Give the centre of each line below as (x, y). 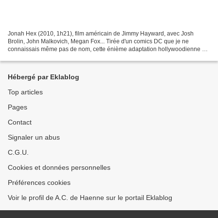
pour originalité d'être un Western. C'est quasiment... (76, 57)
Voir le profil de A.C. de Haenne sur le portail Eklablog (90, 198)
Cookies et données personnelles (59, 167)
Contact (20, 122)
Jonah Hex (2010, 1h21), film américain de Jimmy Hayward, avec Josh (101, 33)
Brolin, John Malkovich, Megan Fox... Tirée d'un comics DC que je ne (98, 41)
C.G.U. (18, 152)
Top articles (25, 92)
